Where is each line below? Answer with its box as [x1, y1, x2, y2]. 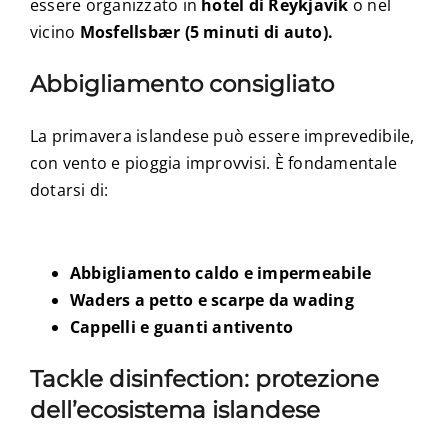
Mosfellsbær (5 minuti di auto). [79, 20, 334, 43]
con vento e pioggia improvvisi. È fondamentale [29, 151, 398, 174]
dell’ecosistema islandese [29, 395, 320, 424]
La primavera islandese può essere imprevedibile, [29, 124, 415, 147]
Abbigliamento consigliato [29, 69, 334, 98]
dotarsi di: [29, 178, 109, 201]
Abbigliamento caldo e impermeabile [69, 261, 372, 284]
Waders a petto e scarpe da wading [69, 288, 354, 311]
